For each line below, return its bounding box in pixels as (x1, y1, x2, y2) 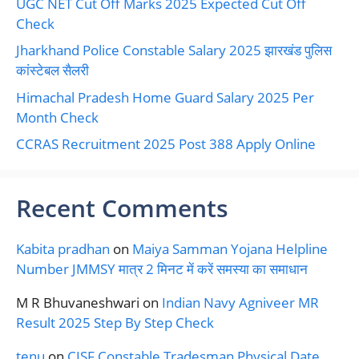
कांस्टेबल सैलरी (16, 61, 89, 80)
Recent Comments (16, 192, 228, 225)
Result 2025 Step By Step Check (16, 313, 214, 333)
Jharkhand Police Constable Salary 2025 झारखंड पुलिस (16, 41, 332, 60)
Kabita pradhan (16, 240, 110, 259)
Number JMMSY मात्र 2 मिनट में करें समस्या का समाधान (16, 260, 308, 279)
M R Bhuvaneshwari (16, 293, 139, 313)
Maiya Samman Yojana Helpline (132, 240, 328, 259)
